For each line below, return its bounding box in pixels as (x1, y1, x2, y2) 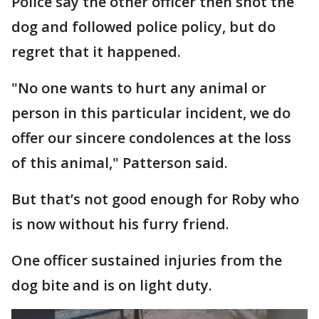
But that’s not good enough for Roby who (11, 189, 299, 209)
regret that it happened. (11, 42, 184, 61)
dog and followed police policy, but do (11, 17, 276, 36)
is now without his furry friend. (11, 214, 229, 234)
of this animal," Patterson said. (11, 153, 228, 172)
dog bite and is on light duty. (11, 276, 212, 295)
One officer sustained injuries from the (11, 251, 282, 270)
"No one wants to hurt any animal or (11, 78, 266, 98)
